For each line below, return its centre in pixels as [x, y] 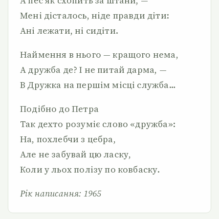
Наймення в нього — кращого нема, [99, 55]
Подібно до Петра [59, 109]
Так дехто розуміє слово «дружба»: [98, 124]
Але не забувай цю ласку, [76, 154]
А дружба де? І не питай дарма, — [93, 70]
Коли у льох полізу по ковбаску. [90, 169]
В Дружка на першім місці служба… [98, 85]
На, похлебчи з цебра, [68, 139]
